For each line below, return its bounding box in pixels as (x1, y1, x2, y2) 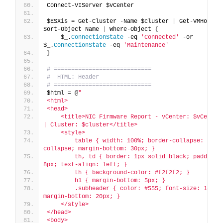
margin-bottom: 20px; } (43, 193, 120, 200)
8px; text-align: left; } (43, 161, 127, 168)
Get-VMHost (176, 17, 218, 25)
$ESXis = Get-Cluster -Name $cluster (47, 17, 172, 25)
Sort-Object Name (43, 25, 103, 33)
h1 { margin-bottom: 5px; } (47, 177, 165, 184)
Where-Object (106, 25, 155, 33)
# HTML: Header (47, 73, 99, 81)
